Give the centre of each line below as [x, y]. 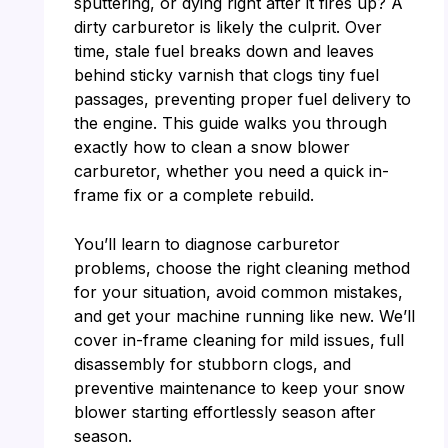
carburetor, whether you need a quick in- [231, 170]
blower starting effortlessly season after [224, 412]
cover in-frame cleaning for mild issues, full [238, 340]
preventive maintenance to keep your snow [239, 388]
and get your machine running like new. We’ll [244, 316]
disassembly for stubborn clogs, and [212, 364]
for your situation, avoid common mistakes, [238, 292]
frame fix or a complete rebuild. [193, 194]
